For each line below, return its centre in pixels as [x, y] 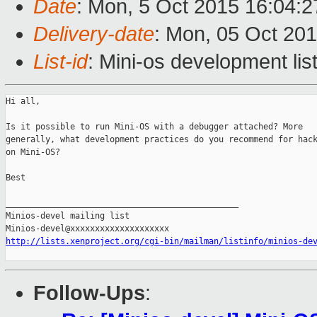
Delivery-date [94, 34]
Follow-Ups [89, 293]
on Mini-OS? [33, 152]
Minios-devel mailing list [68, 216]
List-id [60, 62]
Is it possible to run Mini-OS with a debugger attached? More [154, 127]
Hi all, [23, 102]
